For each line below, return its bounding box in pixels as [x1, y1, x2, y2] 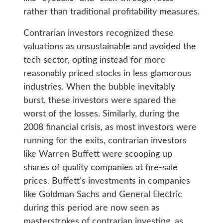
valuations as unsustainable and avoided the [23, 42, 196, 52]
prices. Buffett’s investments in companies [23, 177, 190, 186]
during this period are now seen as [23, 204, 160, 213]
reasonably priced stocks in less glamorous [23, 69, 191, 79]
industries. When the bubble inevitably [23, 83, 175, 92]
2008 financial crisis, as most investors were [23, 123, 197, 132]
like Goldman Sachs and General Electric [23, 190, 182, 200]
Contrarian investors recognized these [23, 29, 174, 38]
